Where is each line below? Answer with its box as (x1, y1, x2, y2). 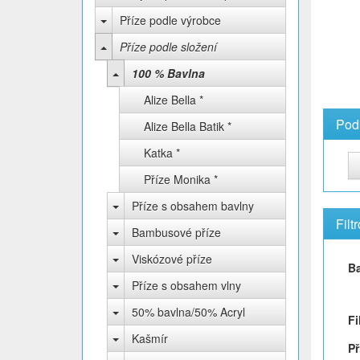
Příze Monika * (144, 171, 218, 187)
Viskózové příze (132, 251, 212, 267)
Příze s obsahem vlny (132, 277, 241, 293)
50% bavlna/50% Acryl (132, 304, 245, 320)
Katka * (144, 145, 180, 161)
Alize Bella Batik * (144, 118, 231, 134)
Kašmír (132, 330, 168, 346)
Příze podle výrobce (120, 12, 221, 28)
